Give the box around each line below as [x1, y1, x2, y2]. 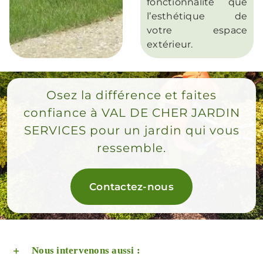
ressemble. [97, 141, 166, 156]
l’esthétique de [147, 10, 248, 22]
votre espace [147, 24, 248, 36]
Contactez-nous [89, 181, 174, 193]
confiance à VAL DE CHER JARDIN [23, 106, 240, 120]
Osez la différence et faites [46, 88, 217, 103]
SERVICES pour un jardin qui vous [23, 123, 240, 138]
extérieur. [147, 38, 193, 50]
